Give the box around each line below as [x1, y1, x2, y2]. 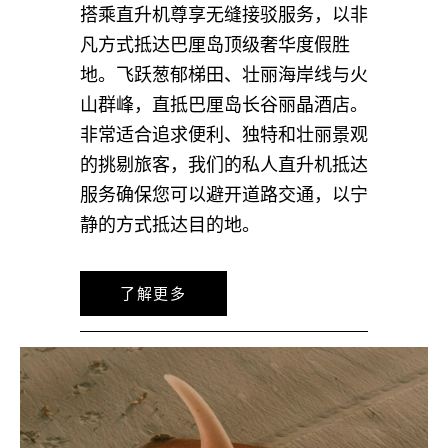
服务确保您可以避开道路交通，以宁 [80, 186, 368, 205]
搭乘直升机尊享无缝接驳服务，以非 [80, 6, 368, 25]
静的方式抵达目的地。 [80, 216, 260, 235]
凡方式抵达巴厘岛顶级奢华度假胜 [80, 36, 350, 55]
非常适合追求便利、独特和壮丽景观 [80, 126, 368, 145]
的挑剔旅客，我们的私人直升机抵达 [80, 156, 368, 175]
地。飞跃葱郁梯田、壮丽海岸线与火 [80, 66, 368, 85]
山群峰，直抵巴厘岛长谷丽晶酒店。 [80, 96, 368, 115]
